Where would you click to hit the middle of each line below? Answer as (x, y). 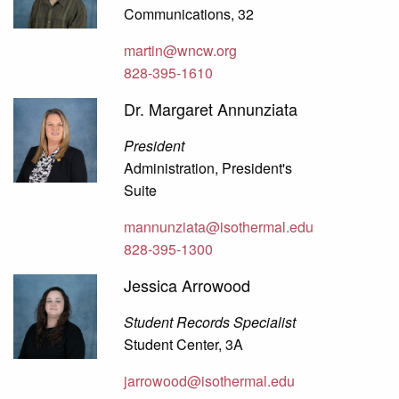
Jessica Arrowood (187, 285)
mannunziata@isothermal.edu (219, 227)
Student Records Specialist (210, 322)
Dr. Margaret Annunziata (211, 109)
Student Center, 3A (184, 345)
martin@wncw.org (181, 51)
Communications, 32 (189, 14)
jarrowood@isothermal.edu (210, 381)
